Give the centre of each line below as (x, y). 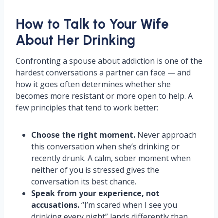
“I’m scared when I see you (128, 205)
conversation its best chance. (84, 182)
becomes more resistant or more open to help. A (104, 96)
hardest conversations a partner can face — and (103, 73)
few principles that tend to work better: (87, 108)
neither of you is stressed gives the (95, 170)
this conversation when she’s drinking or (105, 146)
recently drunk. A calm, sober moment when (111, 158)
